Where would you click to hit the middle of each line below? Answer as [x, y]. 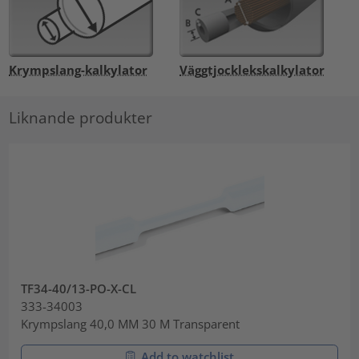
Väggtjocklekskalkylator [252, 69]
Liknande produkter [81, 118]
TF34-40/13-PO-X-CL [79, 288]
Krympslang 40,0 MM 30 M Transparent [131, 323]
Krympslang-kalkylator [79, 69]
